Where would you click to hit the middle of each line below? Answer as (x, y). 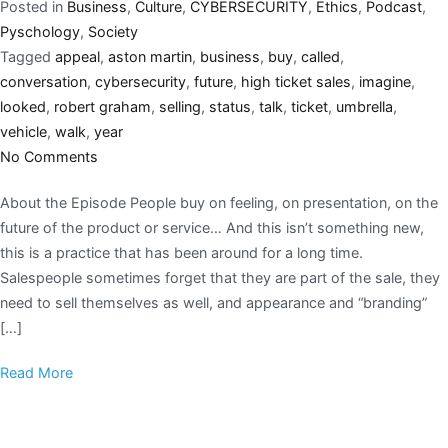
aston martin (150, 56)
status (230, 106)
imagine (385, 81)
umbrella (364, 106)
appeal (77, 56)
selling (180, 106)
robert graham (102, 106)
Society (113, 31)
